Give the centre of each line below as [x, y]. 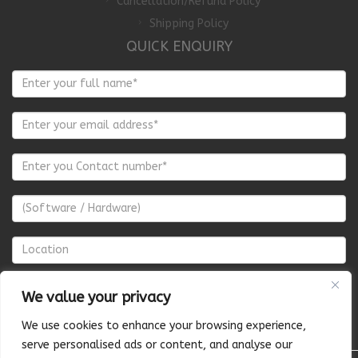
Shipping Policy [189, 23]
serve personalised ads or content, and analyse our [157, 345]
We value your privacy [96, 297]
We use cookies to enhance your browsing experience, [164, 326]
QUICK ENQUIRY [179, 46]
